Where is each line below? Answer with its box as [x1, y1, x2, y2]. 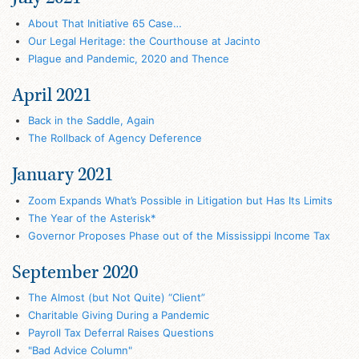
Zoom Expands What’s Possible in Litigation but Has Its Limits [27, 193, 333, 207]
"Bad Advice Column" [27, 344, 132, 357]
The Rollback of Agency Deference [27, 131, 202, 145]
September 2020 [12, 259, 138, 284]
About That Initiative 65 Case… [27, 16, 182, 30]
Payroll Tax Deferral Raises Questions [27, 326, 214, 340]
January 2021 [12, 162, 113, 188]
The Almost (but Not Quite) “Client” [27, 291, 205, 305]
